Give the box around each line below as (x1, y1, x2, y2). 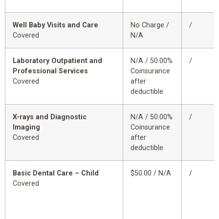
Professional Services (13, 67, 88, 76)
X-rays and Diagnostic (13, 113, 87, 122)
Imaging (13, 123, 40, 132)
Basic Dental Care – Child (13, 169, 99, 178)
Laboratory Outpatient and (13, 57, 102, 66)
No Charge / (131, 21, 169, 30)
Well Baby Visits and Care (13, 21, 98, 30)
